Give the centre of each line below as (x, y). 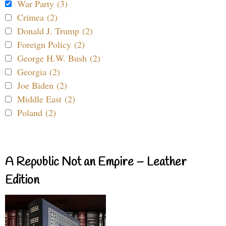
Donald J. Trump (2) (55, 31)
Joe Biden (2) (42, 85)
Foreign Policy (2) (51, 44)
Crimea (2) (37, 17)
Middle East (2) (46, 99)
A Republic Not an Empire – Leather (96, 162)
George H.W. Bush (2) (59, 58)
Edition (22, 180)
